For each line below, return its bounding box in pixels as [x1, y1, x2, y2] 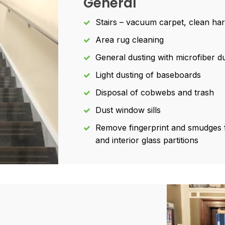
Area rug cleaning [95, 35, 164, 45]
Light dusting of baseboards [95, 70, 201, 80]
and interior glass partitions [95, 135, 198, 145]
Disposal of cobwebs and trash [95, 87, 214, 97]
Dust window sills [95, 105, 161, 115]
